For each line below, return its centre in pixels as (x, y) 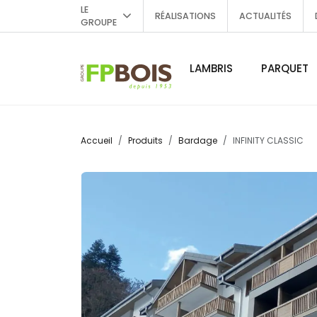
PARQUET (285, 68)
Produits (145, 140)
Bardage (198, 140)
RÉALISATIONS (185, 16)
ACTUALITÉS (265, 16)
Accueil (97, 140)
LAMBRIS (211, 68)
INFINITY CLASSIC (268, 140)
